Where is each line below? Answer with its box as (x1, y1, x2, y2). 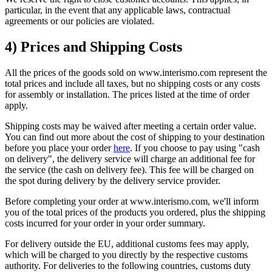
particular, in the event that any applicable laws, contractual (5, 5, 230, 15)
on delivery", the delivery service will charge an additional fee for (5, 153, 255, 164)
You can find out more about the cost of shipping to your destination (5, 131, 265, 142)
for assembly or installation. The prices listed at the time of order (5, 89, 250, 100)
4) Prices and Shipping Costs (5, 38, 182, 55)
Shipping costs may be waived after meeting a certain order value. (5, 120, 256, 131)
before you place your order (5, 142, 114, 153)
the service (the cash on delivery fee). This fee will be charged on (5, 164, 254, 175)
